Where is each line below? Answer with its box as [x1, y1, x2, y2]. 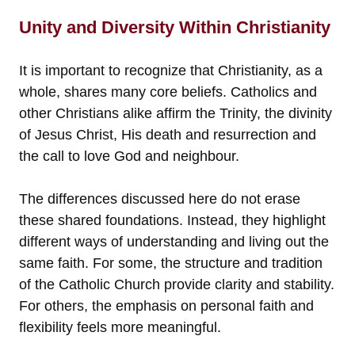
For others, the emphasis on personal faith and [19, 297, 314, 314]
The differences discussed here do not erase [19, 190, 300, 207]
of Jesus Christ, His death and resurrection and [19, 126, 316, 143]
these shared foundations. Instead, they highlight [19, 212, 326, 228]
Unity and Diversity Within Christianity [19, 17, 330, 37]
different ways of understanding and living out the [19, 233, 329, 250]
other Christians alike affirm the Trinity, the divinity [19, 105, 332, 121]
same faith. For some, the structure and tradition [19, 254, 323, 271]
